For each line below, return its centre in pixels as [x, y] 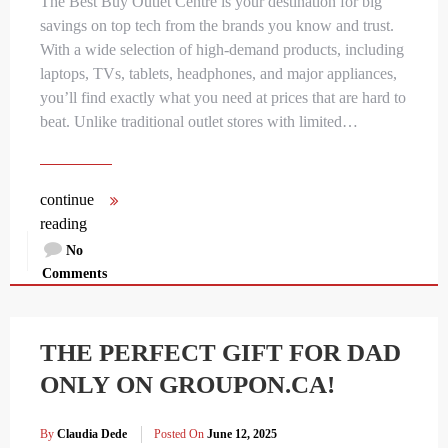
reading [63, 223]
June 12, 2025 [241, 434]
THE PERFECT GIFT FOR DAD [220, 352]
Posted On [180, 434]
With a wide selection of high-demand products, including [222, 49]
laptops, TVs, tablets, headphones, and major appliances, [218, 73]
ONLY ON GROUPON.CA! [187, 384]
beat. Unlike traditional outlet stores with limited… [199, 121]
